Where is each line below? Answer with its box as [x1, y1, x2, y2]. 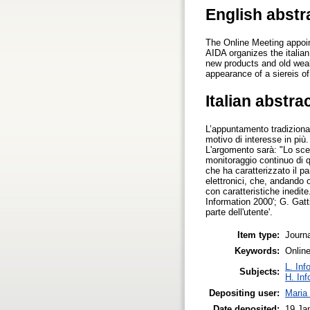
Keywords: [235, 245, 280, 256]
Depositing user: [209, 287, 280, 298]
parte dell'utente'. [206, 207, 273, 218]
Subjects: [239, 266, 280, 277]
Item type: [237, 229, 280, 240]
